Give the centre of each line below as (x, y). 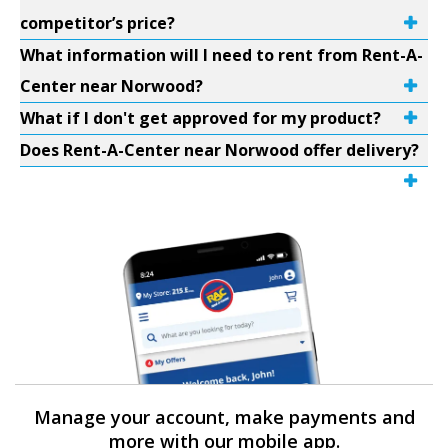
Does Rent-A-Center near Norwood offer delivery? (219, 150)
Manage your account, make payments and (224, 417)
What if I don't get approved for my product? (200, 118)
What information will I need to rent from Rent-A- (221, 55)
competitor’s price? (97, 23)
